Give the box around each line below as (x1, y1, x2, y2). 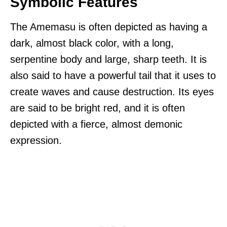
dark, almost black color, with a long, (10, 37, 174, 49)
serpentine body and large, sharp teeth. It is (10, 54, 207, 65)
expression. (10, 135, 62, 146)
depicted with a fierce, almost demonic (10, 119, 182, 130)
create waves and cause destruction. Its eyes (10, 86, 214, 98)
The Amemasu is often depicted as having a (10, 21, 207, 33)
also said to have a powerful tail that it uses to (10, 70, 216, 82)
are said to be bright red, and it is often (10, 102, 185, 114)
